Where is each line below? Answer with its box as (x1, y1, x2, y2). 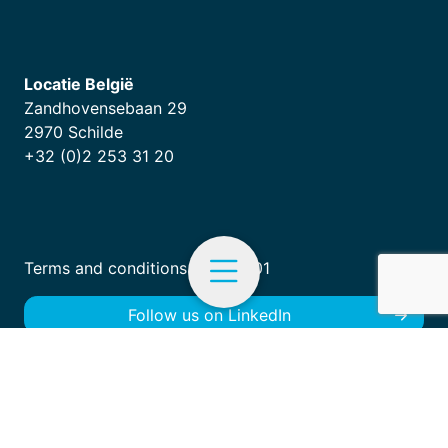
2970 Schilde (24, 122, 123, 143)
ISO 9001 (202, 258, 270, 279)
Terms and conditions (24, 258, 187, 279)
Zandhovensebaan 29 (24, 98, 187, 119)
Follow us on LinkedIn (128, 305, 292, 326)
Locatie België (24, 74, 134, 95)
